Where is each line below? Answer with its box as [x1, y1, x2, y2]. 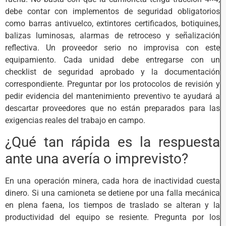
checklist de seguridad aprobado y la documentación [5, 67, 220, 77]
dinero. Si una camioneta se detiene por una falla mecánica [5, 188, 220, 198]
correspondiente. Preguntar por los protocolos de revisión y [5, 79, 220, 89]
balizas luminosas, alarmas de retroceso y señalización [5, 30, 220, 40]
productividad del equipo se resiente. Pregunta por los [5, 212, 220, 222]
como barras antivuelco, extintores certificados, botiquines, [5, 18, 220, 28]
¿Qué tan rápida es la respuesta [5, 134, 220, 151]
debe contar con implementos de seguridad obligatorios [5, 6, 220, 16]
